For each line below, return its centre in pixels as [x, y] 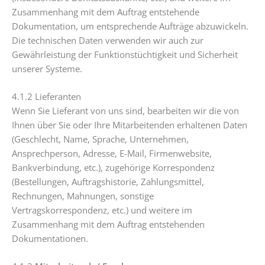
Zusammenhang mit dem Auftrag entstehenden [108, 224]
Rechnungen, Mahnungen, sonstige [83, 195]
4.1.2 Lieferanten [46, 96]
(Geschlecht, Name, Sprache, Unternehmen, [100, 139]
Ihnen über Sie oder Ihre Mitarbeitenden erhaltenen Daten [130, 125]
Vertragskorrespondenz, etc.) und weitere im [102, 210]
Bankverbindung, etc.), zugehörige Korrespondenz [113, 167]
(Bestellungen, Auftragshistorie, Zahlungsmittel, [108, 181]
